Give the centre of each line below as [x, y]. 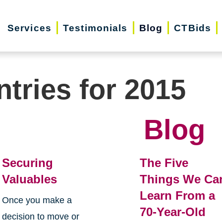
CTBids [193, 28]
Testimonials [95, 28]
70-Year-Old [173, 212]
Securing [27, 163]
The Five [164, 163]
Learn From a [178, 196]
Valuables [29, 179]
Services [29, 28]
